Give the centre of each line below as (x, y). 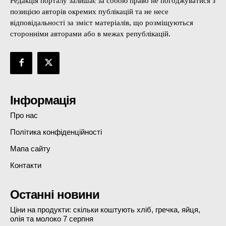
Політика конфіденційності (56, 132)
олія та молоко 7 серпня (52, 218)
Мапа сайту (30, 148)
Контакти (26, 165)
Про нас (24, 115)
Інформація (43, 100)
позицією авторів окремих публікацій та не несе (89, 11)
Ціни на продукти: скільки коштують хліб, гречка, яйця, (105, 209)
